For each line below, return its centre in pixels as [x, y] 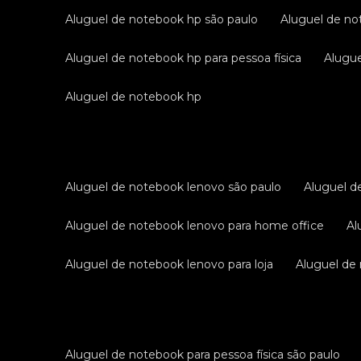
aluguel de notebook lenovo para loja [174, 264]
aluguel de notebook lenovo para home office [199, 226]
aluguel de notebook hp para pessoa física [188, 58]
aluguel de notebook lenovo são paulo [178, 187]
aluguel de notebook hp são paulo [166, 19]
